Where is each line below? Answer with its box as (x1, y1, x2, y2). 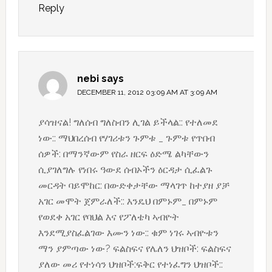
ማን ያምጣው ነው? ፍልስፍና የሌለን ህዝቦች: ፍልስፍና (38, 243, 231, 255)
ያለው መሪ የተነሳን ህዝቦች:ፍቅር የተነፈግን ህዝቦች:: (38, 259, 223, 271)
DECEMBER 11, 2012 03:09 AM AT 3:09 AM (76, 88, 217, 97)
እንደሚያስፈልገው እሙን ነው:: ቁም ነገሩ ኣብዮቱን (38, 227, 219, 239)
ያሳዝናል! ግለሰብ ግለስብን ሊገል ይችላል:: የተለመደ (38, 117, 218, 129)
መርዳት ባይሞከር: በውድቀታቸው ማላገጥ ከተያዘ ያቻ (38, 180, 229, 192)
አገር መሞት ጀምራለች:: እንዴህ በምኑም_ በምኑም (38, 195, 217, 208)
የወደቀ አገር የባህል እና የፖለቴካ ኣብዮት (38, 211, 179, 223)
